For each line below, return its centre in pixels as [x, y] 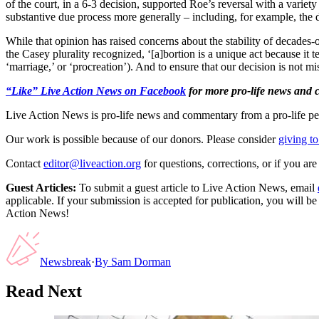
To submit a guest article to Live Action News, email [195, 187]
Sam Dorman [141, 261]
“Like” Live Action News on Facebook [96, 90]
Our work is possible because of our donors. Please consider [141, 139]
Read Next [44, 292]
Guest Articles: [41, 187]
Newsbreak [66, 261]
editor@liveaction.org [92, 163]
